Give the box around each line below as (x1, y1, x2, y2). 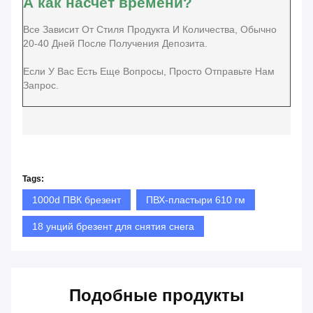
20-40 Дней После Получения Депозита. (23, 38, 208, 50)
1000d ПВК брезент (32, 194, 121, 206)
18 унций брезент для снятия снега (32, 221, 194, 233)
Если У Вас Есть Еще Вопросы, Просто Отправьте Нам (23, 66, 275, 78)
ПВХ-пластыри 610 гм (146, 194, 245, 206)
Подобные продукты (68, 286, 245, 305)
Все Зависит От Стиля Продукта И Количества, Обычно (23, 24, 277, 36)
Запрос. (23, 80, 59, 92)
